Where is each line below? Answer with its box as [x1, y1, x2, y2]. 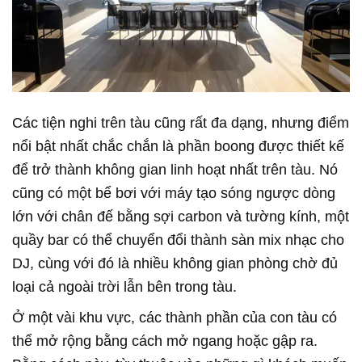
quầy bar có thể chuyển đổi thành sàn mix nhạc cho [12, 231, 344, 248]
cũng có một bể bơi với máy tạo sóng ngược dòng [12, 184, 335, 201]
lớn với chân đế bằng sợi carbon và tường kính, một [12, 208, 349, 225]
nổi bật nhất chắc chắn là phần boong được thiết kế [12, 137, 344, 154]
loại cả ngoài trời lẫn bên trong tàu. [12, 278, 237, 295]
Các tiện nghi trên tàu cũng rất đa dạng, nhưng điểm [12, 114, 349, 131]
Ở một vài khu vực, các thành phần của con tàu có [12, 309, 337, 326]
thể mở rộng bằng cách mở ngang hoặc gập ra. [12, 332, 318, 349]
